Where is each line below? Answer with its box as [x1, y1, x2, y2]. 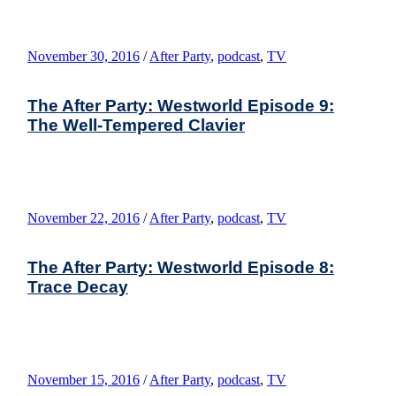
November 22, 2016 [27, 209, 140, 225]
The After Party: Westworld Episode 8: [27, 257, 334, 277]
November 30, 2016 [27, 48, 140, 64]
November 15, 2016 [27, 371, 140, 387]
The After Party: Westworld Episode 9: [27, 95, 334, 115]
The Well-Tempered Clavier [27, 115, 245, 134]
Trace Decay [27, 277, 128, 296]
